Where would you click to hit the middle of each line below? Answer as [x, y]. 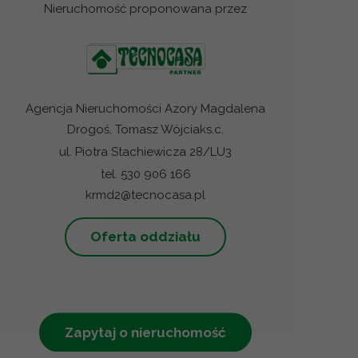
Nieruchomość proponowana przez [146, 9]
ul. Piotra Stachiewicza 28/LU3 [146, 151]
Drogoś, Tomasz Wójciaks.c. [146, 129]
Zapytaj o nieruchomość [146, 332]
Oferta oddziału [146, 236]
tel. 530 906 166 [145, 174]
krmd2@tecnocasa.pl [146, 195]
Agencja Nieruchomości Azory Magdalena [146, 108]
